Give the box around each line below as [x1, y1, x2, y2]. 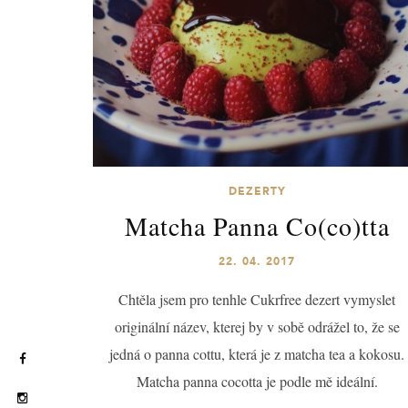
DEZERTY [228, 184, 286, 199]
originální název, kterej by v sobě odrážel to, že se [114, 317, 400, 336]
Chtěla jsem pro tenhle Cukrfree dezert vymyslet [118, 290, 395, 309]
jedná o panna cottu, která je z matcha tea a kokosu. [109, 344, 404, 363]
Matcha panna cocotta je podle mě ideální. [136, 372, 378, 391]
